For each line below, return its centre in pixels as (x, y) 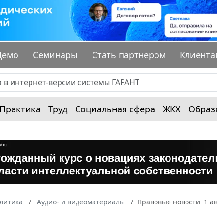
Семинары (55, 55)
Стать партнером (129, 55)
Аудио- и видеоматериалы (81, 202)
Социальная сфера (115, 109)
